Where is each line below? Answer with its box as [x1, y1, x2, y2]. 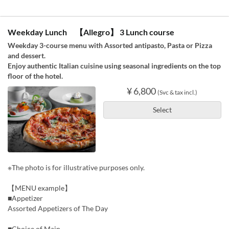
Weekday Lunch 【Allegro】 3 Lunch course [8, 27, 174, 37]
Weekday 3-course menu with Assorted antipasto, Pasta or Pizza [8, 41, 212, 50]
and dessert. [8, 51, 45, 60]
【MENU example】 [8, 183, 72, 192]
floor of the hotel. [8, 72, 63, 80]
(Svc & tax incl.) [157, 88, 198, 96]
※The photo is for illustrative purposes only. [8, 163, 145, 172]
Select [152, 105, 172, 114]
